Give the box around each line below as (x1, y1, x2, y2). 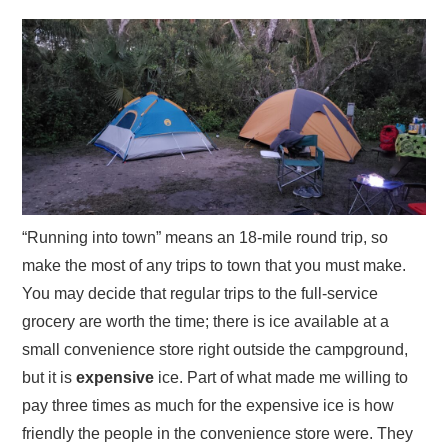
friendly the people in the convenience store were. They (22, 424, 414, 442)
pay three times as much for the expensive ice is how (22, 396, 395, 414)
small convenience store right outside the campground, (22, 340, 409, 358)
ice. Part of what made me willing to (154, 368, 409, 386)
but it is (22, 368, 77, 386)
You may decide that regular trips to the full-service (22, 284, 379, 302)
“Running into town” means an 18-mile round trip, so (22, 228, 389, 246)
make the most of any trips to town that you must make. (22, 256, 407, 274)
